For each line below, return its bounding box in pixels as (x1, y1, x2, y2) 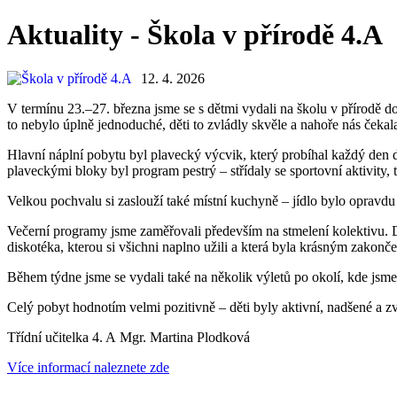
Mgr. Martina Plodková (120, 329, 250, 345)
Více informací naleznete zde (7, 359, 169, 375)
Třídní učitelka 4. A (7, 329, 120, 345)
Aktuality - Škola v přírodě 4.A (7, 19, 383, 51)
